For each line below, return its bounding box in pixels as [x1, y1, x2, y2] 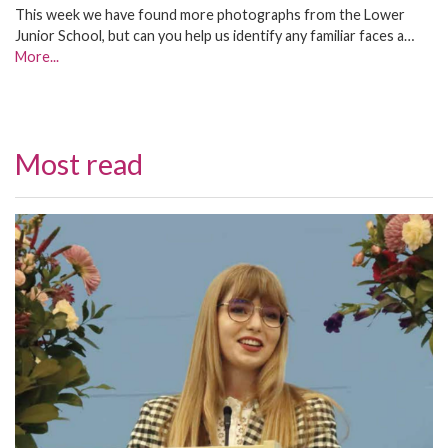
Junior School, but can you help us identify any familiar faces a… [15, 27, 414, 45]
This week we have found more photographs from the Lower [15, 6, 405, 24]
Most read [15, 147, 143, 182]
